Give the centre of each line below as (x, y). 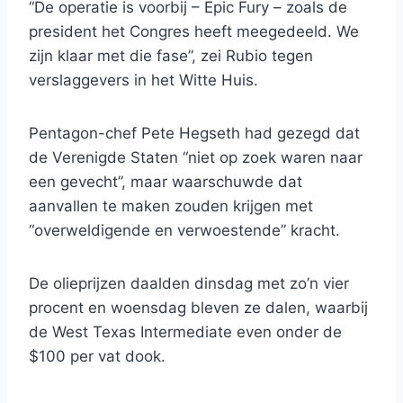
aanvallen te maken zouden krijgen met (171, 206)
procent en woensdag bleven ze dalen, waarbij (198, 308)
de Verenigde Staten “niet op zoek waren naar (196, 158)
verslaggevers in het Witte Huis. (143, 81)
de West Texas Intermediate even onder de (185, 332)
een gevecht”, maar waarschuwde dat (166, 182)
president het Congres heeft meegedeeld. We (194, 32)
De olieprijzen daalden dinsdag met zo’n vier (189, 284)
